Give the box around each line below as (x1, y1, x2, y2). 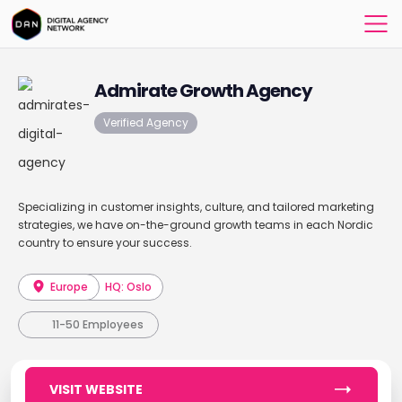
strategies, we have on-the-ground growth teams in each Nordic (17, 217, 373, 232)
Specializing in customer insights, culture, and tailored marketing (17, 199, 374, 214)
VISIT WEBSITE (48, 380, 143, 398)
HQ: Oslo (105, 279, 153, 294)
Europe (48, 279, 89, 294)
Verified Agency (102, 115, 188, 130)
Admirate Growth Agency (93, 78, 312, 103)
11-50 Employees (51, 317, 144, 332)
